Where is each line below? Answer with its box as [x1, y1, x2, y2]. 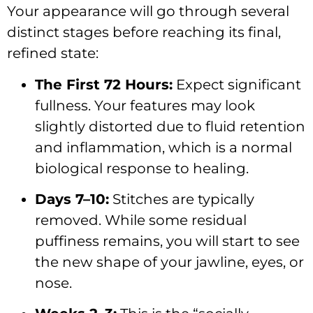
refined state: [7, 45, 99, 62]
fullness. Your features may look [35, 96, 255, 114]
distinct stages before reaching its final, [7, 24, 281, 41]
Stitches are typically [109, 190, 254, 208]
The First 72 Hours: [35, 75, 173, 93]
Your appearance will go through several [7, 3, 289, 20]
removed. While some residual [35, 211, 247, 228]
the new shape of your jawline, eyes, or [35, 253, 304, 270]
